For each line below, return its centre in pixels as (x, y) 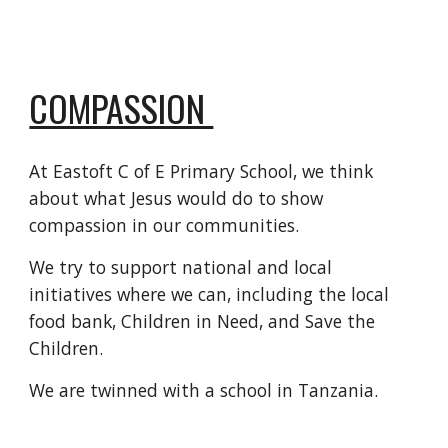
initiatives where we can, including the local (209, 294)
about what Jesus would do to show (176, 198)
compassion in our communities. (167, 225)
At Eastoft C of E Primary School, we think (201, 171)
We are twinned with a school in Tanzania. (206, 390)
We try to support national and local (181, 267)
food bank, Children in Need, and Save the (202, 321)
